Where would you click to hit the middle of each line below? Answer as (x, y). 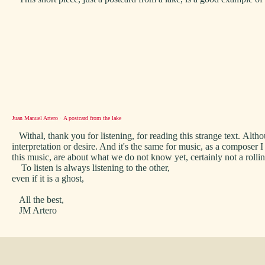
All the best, (38, 200)
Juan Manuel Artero (35, 118)
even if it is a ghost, (48, 178)
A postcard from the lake (92, 118)
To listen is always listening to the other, (91, 168)
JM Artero (34, 210)
